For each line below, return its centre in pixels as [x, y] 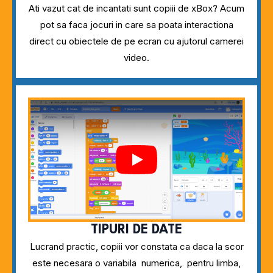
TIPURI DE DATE [136, 230]
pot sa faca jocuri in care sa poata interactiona [136, 25]
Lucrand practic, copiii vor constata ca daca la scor [136, 247]
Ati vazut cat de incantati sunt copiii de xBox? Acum [136, 9]
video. [136, 58]
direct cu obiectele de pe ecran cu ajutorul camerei [136, 41]
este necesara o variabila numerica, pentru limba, [136, 263]
